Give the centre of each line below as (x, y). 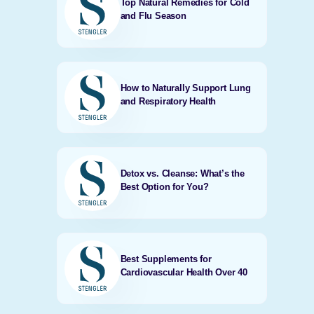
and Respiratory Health (168, 101)
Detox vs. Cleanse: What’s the (182, 173)
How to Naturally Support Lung (185, 88)
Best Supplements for (166, 259)
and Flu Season (153, 16)
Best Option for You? (164, 187)
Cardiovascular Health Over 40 (184, 272)
